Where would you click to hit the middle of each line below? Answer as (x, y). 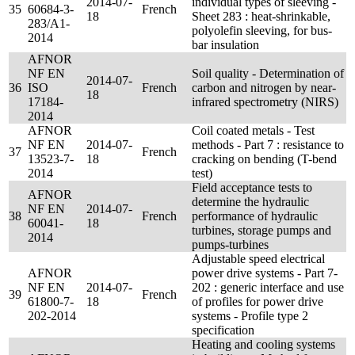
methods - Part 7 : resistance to (268, 145)
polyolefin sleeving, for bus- (262, 31)
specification (223, 330)
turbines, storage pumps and (261, 230)
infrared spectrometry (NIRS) (265, 102)
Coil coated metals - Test (253, 130)
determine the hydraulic (250, 202)
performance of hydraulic (255, 216)
